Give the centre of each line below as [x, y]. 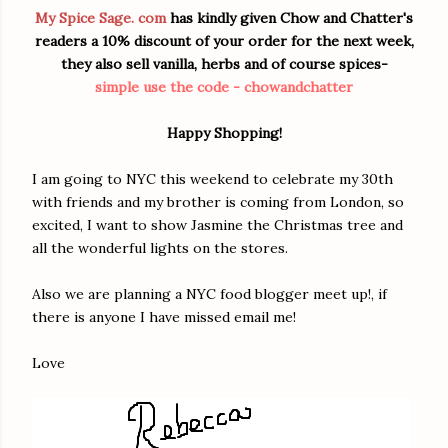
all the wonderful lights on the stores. [160, 248]
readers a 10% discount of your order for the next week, [224, 41]
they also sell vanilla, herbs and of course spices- [224, 64]
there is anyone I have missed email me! [164, 317]
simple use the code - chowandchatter [224, 87]
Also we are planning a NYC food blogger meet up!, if [209, 294]
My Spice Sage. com [100, 18]
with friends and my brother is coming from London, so [218, 202]
